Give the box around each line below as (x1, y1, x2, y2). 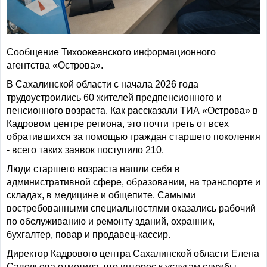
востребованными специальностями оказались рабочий (7, 203, 256, 213)
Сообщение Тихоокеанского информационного (7, 46, 216, 57)
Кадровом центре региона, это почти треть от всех (7, 118, 229, 129)
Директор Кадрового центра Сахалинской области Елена (7, 248, 259, 259)
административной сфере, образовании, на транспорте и (7, 176, 260, 187)
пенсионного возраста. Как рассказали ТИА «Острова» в (7, 105, 258, 116)
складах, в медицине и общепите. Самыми (7, 190, 195, 200)
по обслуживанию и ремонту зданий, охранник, (7, 216, 215, 226)
